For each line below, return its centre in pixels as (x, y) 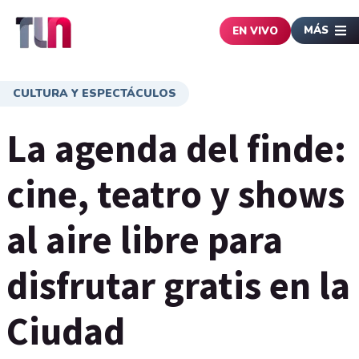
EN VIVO (255, 31)
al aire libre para (145, 240)
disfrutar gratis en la (178, 285)
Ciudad (66, 331)
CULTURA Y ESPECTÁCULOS (95, 93)
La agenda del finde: (176, 148)
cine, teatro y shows (175, 194)
